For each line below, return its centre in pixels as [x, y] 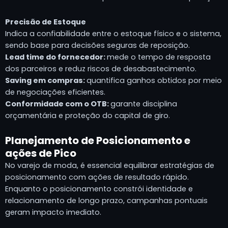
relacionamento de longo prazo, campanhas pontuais [106, 201]
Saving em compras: [46, 80]
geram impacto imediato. [53, 212]
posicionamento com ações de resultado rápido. [97, 177]
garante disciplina [144, 104]
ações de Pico [41, 153]
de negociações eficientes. [55, 92]
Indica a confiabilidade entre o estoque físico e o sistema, [113, 33]
